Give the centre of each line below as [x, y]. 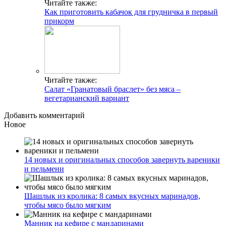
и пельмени [44, 169]
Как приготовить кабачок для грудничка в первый [131, 12]
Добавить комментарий [44, 116]
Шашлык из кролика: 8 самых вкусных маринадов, [112, 196]
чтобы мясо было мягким [68, 205]
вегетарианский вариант [87, 98]
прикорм [59, 21]
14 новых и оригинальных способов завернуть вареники [122, 160]
